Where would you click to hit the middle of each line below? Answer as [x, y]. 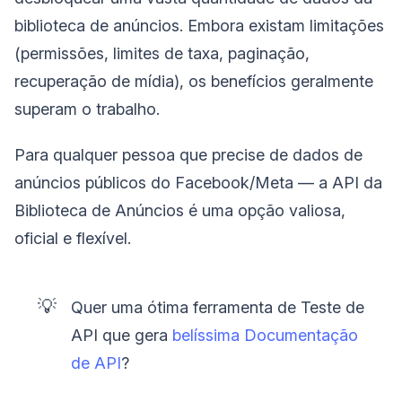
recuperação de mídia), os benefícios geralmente [194, 82]
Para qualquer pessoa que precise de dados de [188, 155]
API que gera [122, 336]
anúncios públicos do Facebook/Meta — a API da [198, 183]
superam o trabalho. [87, 109]
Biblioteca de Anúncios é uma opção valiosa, [180, 211]
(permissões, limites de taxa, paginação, [162, 54]
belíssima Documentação [266, 336]
